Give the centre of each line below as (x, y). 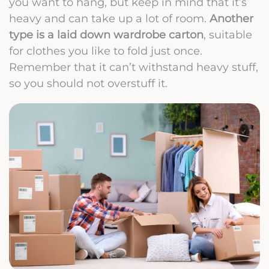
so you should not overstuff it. (88, 83)
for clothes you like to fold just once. (106, 50)
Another (231, 18)
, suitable (228, 34)
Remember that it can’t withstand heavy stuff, (134, 67)
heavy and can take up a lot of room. (109, 18)
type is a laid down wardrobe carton (106, 34)
